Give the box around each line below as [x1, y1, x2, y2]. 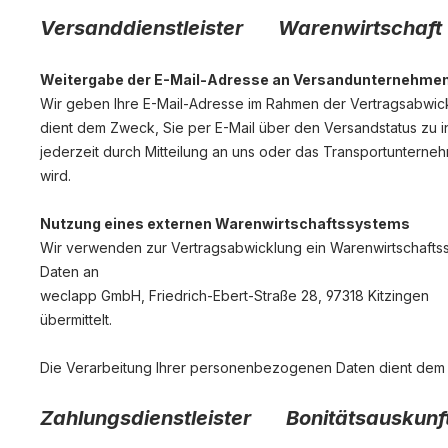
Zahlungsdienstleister [40, 406, 281, 430]
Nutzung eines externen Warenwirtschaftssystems [40, 215, 410, 232]
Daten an [40, 263, 99, 280]
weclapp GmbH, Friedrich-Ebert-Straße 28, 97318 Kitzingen [40, 287, 433, 304]
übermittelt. [40, 311, 112, 328]
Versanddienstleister [40, 16, 273, 40]
